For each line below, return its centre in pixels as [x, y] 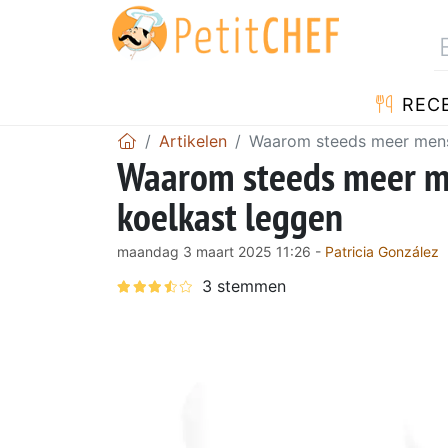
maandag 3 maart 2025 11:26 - [221, 251]
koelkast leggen [230, 215]
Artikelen [193, 140]
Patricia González [382, 251]
